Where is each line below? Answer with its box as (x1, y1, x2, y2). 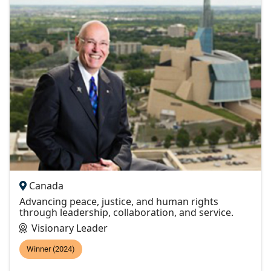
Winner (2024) (27, 244, 75, 253)
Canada (29, 178, 64, 192)
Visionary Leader (31, 221, 108, 235)
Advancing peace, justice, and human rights (19, 194, 218, 208)
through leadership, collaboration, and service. (19, 205, 233, 219)
